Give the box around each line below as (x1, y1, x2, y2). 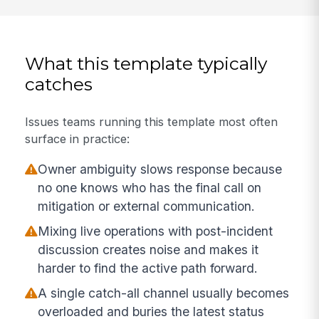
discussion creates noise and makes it (38, 241, 259, 257)
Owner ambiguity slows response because (38, 161, 283, 177)
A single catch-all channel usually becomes (38, 285, 290, 300)
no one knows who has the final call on (38, 179, 262, 195)
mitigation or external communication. (38, 198, 256, 214)
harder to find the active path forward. (38, 260, 258, 276)
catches (25, 73, 93, 95)
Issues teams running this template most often (25, 115, 278, 130)
